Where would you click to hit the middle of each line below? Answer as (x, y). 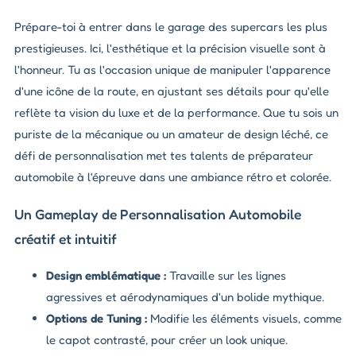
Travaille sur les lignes (226, 276)
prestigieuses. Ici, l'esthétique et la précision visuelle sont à (170, 48)
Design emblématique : (106, 276)
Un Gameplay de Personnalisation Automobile (158, 214)
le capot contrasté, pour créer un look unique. (167, 340)
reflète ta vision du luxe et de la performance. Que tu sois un (176, 113)
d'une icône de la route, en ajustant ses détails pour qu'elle (172, 91)
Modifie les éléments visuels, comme (244, 319)
